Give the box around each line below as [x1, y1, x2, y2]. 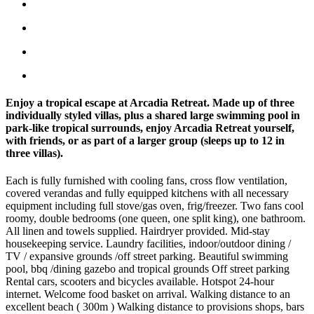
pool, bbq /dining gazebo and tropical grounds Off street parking [6, 263, 289, 275]
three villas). [6, 147, 63, 160]
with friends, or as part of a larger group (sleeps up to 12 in [6, 135, 285, 147]
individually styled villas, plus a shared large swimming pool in [6, 109, 300, 122]
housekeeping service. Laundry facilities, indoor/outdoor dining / [6, 238, 291, 250]
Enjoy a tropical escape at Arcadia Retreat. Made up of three [6, 97, 294, 109]
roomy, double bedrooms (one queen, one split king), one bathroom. [6, 212, 306, 225]
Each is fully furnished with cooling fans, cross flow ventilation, [6, 175, 287, 187]
